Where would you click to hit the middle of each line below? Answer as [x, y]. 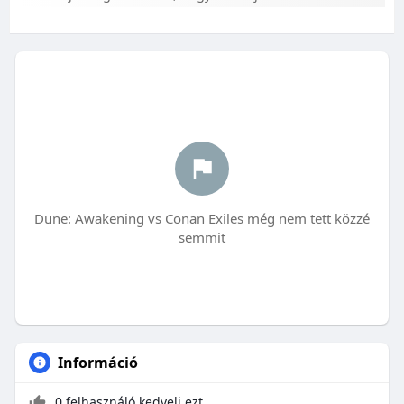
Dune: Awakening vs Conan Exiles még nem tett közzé [202, 219]
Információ [97, 363]
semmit [202, 238]
